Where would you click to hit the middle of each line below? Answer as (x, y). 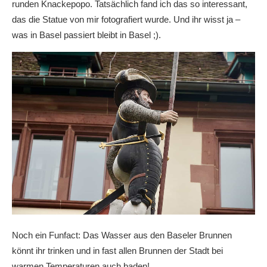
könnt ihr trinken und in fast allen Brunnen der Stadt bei (117, 251)
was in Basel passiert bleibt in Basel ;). (88, 35)
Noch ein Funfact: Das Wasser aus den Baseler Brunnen (122, 235)
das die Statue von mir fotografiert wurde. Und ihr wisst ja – (126, 20)
